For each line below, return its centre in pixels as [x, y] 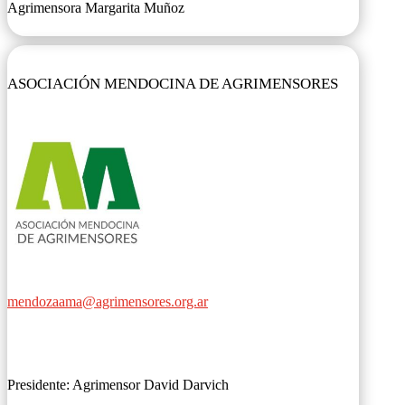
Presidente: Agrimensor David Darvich [118, 384]
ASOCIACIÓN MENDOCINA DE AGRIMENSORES [173, 84]
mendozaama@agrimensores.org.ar [108, 301]
